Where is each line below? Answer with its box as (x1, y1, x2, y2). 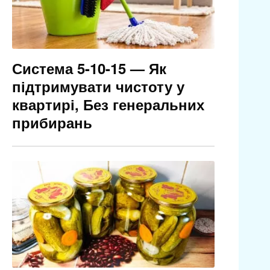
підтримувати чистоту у (11, 76, 184, 97)
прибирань (11, 112, 92, 133)
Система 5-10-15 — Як (11, 58, 166, 79)
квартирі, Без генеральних (11, 94, 204, 115)
